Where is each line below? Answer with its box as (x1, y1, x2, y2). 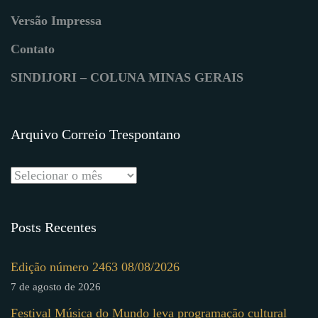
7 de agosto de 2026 (11, 281, 101, 293)
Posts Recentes (11, 219, 97, 236)
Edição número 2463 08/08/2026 (11, 260, 180, 275)
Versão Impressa (11, 13, 102, 28)
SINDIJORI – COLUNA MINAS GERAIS (11, 70, 243, 85)
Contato (11, 42, 55, 57)
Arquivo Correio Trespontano (11, 126, 180, 143)
